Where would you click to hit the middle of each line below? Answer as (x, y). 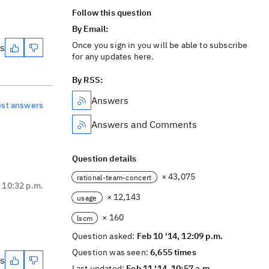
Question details (104, 159)
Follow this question (112, 13)
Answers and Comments (144, 124)
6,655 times (173, 252)
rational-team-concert (114, 177)
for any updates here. (113, 56)
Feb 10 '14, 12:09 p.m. (180, 236)
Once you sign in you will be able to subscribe (160, 45)
